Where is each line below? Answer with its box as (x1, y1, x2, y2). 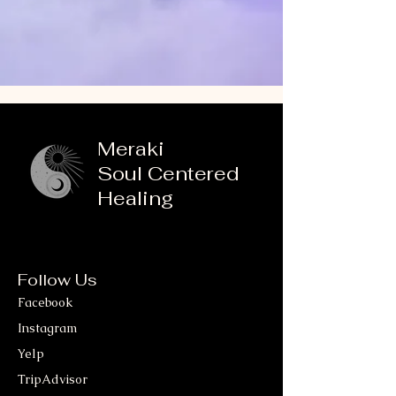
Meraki (97, 136, 164, 161)
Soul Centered (97, 161, 240, 186)
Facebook (18, 294, 72, 310)
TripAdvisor (18, 371, 88, 387)
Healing (97, 186, 173, 210)
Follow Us (18, 270, 97, 290)
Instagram (18, 320, 77, 336)
